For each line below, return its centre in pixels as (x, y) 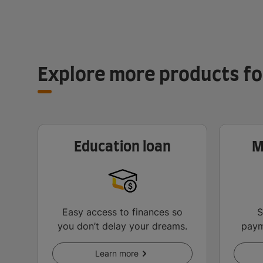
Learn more (117, 254)
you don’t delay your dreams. (122, 226)
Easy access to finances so (122, 212)
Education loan (122, 148)
